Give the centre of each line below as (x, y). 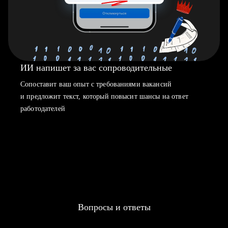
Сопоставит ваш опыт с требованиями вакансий (96, 84)
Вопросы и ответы (114, 207)
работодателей (43, 109)
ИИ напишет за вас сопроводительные (96, 68)
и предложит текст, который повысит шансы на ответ (104, 96)
